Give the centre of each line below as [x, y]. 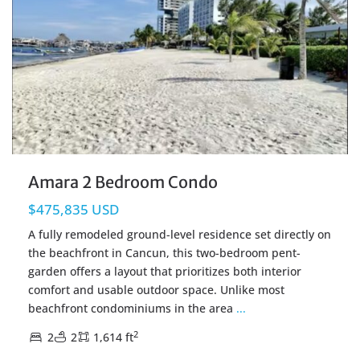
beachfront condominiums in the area [132, 309]
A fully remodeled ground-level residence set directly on [180, 235]
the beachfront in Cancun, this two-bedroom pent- [164, 253]
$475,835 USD [74, 210]
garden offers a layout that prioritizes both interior [165, 272]
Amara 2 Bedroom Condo [123, 182]
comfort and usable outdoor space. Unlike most [156, 290]
